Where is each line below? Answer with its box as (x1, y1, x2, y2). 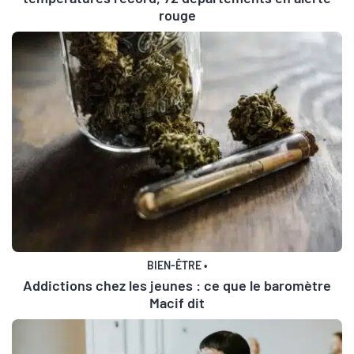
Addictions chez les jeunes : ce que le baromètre (23, 276, 331, 294)
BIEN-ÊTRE (147, 258, 202, 272)
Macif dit (149, 293, 205, 311)
